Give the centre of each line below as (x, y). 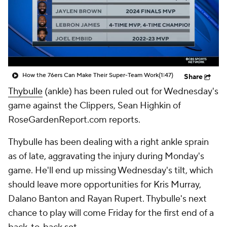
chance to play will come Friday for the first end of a (111, 213)
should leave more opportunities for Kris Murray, (105, 185)
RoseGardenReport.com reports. (74, 120)
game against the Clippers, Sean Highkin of (94, 106)
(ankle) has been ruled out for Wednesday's (130, 91)
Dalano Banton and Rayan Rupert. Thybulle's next (107, 199)
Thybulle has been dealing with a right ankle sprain (108, 142)
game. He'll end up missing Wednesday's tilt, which (110, 171)
